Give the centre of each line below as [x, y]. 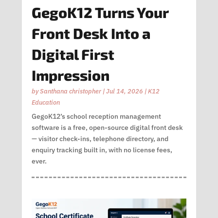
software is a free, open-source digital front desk [107, 128]
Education [45, 103]
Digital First [73, 54]
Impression [70, 75]
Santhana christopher [70, 91]
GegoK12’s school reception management [96, 117]
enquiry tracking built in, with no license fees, [102, 150]
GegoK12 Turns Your [100, 12]
